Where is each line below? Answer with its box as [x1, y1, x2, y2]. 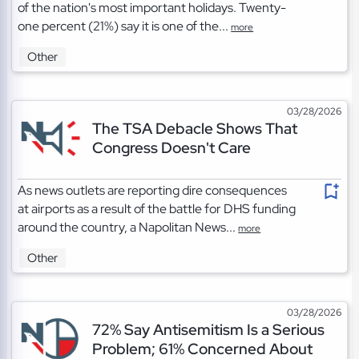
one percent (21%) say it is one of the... [18, 18, 232, 35]
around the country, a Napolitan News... [18, 219, 239, 236]
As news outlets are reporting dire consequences [18, 182, 288, 200]
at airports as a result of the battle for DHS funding [18, 200, 296, 218]
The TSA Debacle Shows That [91, 118, 297, 139]
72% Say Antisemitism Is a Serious [91, 319, 325, 341]
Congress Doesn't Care [91, 137, 251, 159]
